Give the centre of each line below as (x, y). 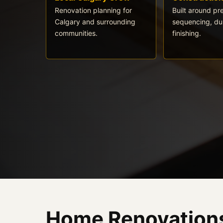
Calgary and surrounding (95, 21)
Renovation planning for (93, 10)
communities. (76, 33)
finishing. (187, 33)
